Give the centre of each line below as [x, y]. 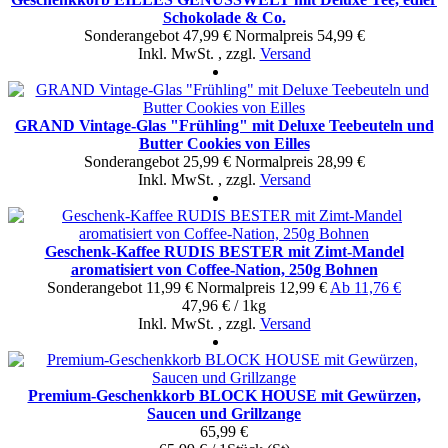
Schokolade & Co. [224, 17]
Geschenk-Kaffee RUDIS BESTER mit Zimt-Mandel [224, 251]
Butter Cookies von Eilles [224, 143]
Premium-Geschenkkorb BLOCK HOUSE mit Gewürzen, [224, 395]
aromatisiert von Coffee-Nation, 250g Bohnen [224, 269]
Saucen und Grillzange [224, 413]
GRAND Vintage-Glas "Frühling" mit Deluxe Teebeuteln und [224, 125]
